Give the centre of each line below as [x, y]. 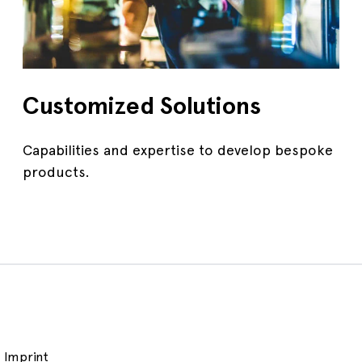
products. [56, 171]
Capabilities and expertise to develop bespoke [177, 149]
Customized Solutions [141, 106]
